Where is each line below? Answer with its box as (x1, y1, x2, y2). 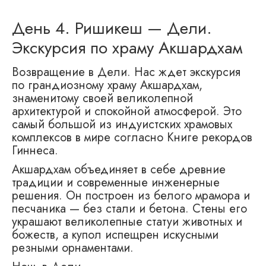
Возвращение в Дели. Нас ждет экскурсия (12, 64, 240, 81)
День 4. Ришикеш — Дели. (12, 16, 212, 41)
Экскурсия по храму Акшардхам (12, 36, 242, 61)
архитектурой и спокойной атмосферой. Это (12, 103, 242, 121)
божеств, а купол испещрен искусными (12, 226, 218, 244)
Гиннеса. (12, 142, 58, 160)
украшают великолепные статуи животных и (12, 213, 242, 231)
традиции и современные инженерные (12, 174, 220, 192)
